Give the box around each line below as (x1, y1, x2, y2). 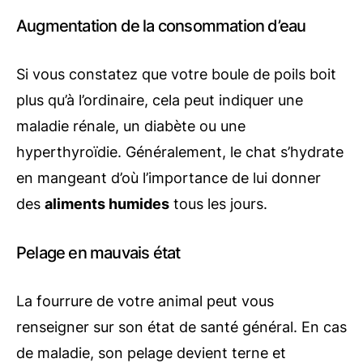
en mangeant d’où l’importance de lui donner (16, 169, 321, 186)
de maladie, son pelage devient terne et (16, 344, 286, 361)
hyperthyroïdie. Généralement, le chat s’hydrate (16, 143, 344, 160)
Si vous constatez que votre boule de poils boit (16, 65, 336, 83)
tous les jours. (169, 194, 271, 212)
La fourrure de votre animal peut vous (16, 292, 274, 310)
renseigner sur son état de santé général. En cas (16, 318, 347, 335)
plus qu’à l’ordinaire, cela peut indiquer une (16, 91, 303, 109)
